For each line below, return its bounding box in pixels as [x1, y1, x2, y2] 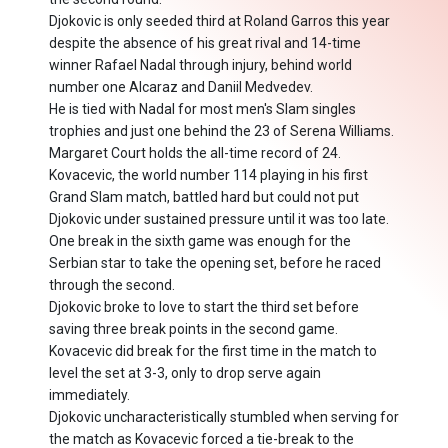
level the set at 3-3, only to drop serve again [49, 365, 321, 382]
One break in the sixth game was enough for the [49, 233, 351, 250]
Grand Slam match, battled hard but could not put [49, 189, 359, 206]
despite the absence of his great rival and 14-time [49, 35, 361, 52]
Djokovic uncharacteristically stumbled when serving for [49, 409, 399, 426]
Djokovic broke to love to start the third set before [49, 299, 359, 316]
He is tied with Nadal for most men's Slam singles [49, 101, 356, 118]
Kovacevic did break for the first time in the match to [49, 343, 377, 360]
